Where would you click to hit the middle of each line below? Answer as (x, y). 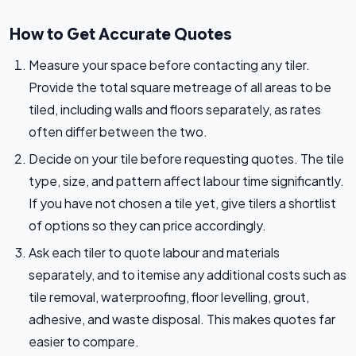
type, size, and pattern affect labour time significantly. (186, 181)
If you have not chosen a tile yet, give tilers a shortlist (182, 203)
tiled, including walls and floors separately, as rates (175, 110)
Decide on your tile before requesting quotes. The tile (186, 159)
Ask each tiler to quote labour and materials (154, 253)
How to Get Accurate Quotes (121, 35)
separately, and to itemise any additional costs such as (188, 275)
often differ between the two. (118, 132)
